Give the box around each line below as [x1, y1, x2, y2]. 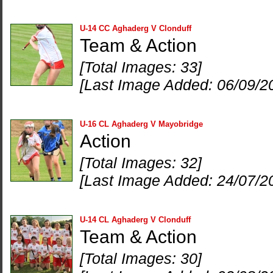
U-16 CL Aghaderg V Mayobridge [80, 119, 203, 129]
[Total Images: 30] [80, 250, 202, 267]
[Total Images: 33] [80, 58, 202, 76]
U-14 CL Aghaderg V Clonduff [80, 215, 191, 224]
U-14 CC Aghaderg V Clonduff [80, 24, 191, 33]
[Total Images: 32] [80, 154, 202, 171]
